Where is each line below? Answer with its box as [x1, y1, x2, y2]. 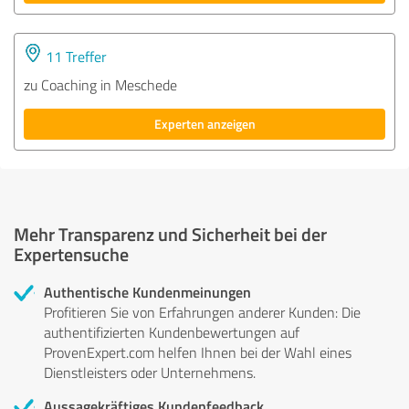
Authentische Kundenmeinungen [44, 280, 251, 302]
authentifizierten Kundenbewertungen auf [44, 321, 299, 342]
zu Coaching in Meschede [24, 74, 177, 95]
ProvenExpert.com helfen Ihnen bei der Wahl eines [44, 341, 351, 362]
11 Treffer [42, 46, 107, 67]
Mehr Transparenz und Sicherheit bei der [14, 220, 327, 246]
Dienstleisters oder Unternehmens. [44, 362, 256, 383]
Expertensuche [14, 240, 129, 267]
